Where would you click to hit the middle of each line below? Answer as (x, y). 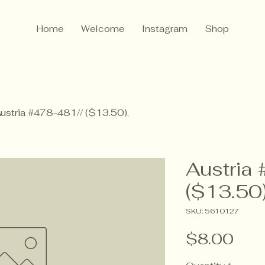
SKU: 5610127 (212, 211)
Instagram (164, 29)
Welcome (102, 29)
